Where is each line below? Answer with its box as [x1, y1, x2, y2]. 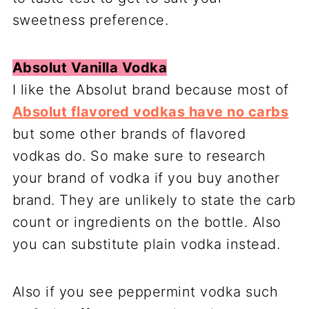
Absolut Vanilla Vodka [12, 59, 168, 77]
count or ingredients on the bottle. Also [12, 214, 281, 231]
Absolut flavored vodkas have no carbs [12, 103, 289, 121]
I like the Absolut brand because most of [12, 81, 289, 99]
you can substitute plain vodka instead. [12, 236, 285, 253]
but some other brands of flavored [12, 126, 246, 143]
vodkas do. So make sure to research [12, 148, 266, 165]
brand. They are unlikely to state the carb [12, 192, 296, 209]
